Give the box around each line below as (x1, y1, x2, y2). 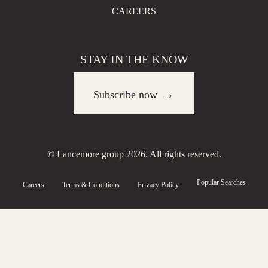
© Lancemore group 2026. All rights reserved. (47, 149, 221, 160)
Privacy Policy (137, 181, 179, 190)
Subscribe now (93, 89, 160, 101)
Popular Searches (196, 178, 246, 187)
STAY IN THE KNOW (80, 53, 188, 66)
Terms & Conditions (62, 181, 120, 190)
